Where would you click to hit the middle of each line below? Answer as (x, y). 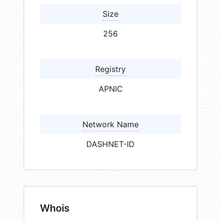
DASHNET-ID (110, 144)
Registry (110, 69)
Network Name (110, 125)
